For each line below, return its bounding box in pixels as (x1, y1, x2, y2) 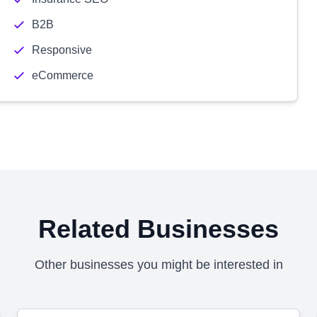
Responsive (31, 44, 92, 56)
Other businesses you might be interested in (34, 258, 283, 272)
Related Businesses (38, 214, 279, 243)
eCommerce (31, 69, 93, 81)
